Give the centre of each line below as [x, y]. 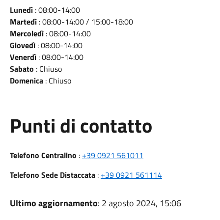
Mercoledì [27, 33]
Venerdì [23, 57]
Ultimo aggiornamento [54, 203]
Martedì [23, 22]
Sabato [22, 69]
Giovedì [22, 45]
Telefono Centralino [43, 155]
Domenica [26, 81]
